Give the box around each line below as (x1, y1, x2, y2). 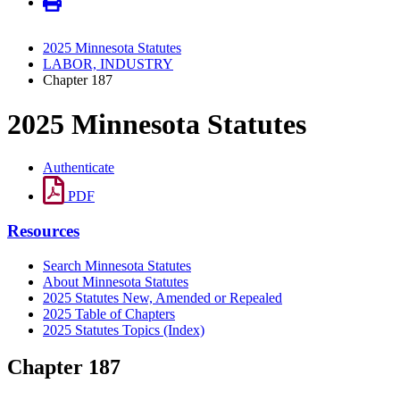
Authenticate (43, 160, 114, 176)
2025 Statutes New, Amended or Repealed (43, 289, 282, 305)
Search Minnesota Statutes (43, 257, 191, 273)
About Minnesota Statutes (43, 273, 188, 289)
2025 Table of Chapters (43, 305, 175, 321)
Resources (7, 221, 79, 240)
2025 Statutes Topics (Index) (43, 321, 204, 337)
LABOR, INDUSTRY (43, 56, 173, 72)
